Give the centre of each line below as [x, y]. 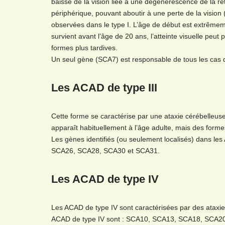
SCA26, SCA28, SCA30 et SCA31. [105, 151]
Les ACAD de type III [104, 88]
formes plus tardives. [84, 48]
